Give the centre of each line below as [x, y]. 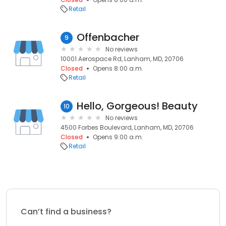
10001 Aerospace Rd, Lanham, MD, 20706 [122, 59]
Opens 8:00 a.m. [118, 68]
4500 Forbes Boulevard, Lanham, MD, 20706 [127, 127]
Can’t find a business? [66, 212]
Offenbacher [108, 37]
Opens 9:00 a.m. [118, 137]
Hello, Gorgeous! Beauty [137, 106]
